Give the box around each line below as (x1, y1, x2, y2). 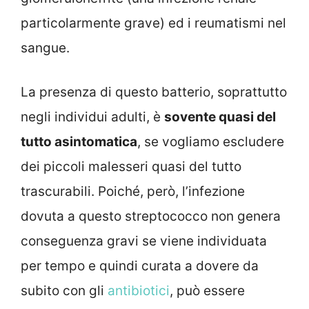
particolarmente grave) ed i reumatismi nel (21, 14, 286, 31)
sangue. (21, 39, 70, 56)
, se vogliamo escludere (137, 134, 284, 150)
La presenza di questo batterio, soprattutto (21, 84, 287, 101)
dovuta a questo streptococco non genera (21, 208, 281, 225)
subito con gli (21, 283, 108, 299)
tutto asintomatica (21, 134, 137, 150)
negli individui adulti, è (21, 109, 164, 126)
